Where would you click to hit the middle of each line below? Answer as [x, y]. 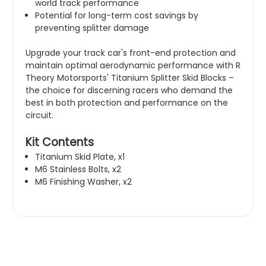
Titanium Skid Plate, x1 [80, 157]
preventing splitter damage [92, 28]
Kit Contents [60, 142]
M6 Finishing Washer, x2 [84, 182]
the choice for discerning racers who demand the [129, 91]
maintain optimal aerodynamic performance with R [133, 66]
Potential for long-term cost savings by [117, 16]
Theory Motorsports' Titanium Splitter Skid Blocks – [130, 78]
